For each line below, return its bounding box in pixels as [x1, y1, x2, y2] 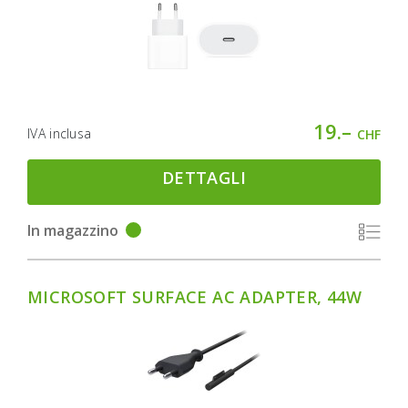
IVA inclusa [27, 125, 92, 143]
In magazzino [27, 219, 118, 240]
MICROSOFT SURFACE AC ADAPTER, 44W [27, 285, 362, 308]
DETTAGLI [161, 167, 247, 189]
